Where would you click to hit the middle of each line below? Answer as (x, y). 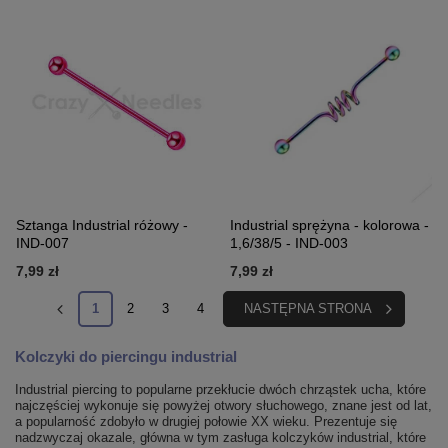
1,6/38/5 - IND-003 (289, 243)
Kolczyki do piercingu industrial (126, 357)
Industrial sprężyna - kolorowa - (329, 225)
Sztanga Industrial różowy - (102, 225)
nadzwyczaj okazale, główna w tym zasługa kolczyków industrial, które (220, 438)
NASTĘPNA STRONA (307, 309)
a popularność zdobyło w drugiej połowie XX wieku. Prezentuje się (206, 422)
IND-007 (42, 243)
